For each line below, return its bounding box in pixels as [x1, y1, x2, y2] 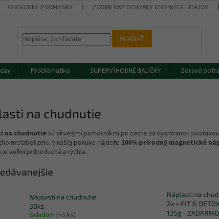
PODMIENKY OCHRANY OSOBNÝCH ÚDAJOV [92, 3, 209, 12]
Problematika [31, 66, 70, 76]
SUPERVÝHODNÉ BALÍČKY [90, 66, 161, 76]
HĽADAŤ [120, 34, 145, 43]
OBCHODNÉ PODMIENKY [8, 3, 73, 12]
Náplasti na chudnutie [29, 193, 97, 201]
